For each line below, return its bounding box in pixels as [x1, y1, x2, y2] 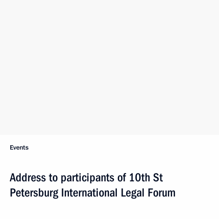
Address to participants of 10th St [10, 171, 163, 184]
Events [10, 143, 28, 152]
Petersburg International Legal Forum [10, 186, 175, 199]
